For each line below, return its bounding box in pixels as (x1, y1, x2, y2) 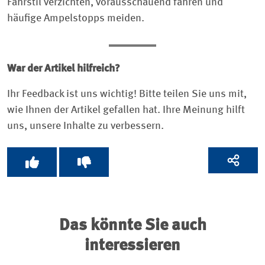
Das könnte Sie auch (59, 218, 206, 235)
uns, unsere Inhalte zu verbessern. (7, 120, 164, 131)
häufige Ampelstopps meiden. (7, 12, 144, 24)
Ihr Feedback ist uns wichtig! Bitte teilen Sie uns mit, (7, 88, 247, 99)
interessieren (85, 238, 180, 255)
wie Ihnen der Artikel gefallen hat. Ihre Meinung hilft (7, 104, 245, 115)
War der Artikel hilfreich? (7, 63, 120, 74)
